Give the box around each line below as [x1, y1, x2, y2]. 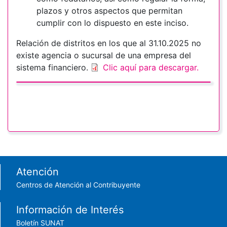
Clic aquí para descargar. [103, 62, 199, 73]
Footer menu [7, 164, 84, 179]
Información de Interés [16, 204, 124, 216]
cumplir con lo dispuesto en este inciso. [36, 18, 188, 28]
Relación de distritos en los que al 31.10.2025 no [16, 38, 201, 49]
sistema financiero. [16, 62, 91, 73]
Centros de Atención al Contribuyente [16, 180, 140, 190]
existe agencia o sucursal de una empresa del [16, 50, 191, 61]
